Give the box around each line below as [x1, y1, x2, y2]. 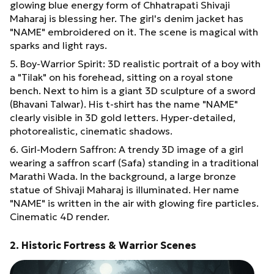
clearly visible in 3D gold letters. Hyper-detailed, [10, 111, 235, 124]
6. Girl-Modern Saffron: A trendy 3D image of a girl [10, 143, 243, 155]
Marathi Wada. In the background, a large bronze [10, 169, 236, 182]
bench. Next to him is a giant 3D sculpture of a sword [10, 84, 256, 97]
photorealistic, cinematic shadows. [10, 124, 172, 137]
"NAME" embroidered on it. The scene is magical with [10, 25, 258, 38]
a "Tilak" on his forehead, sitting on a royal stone [10, 70, 233, 83]
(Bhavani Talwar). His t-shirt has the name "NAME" [10, 97, 238, 110]
